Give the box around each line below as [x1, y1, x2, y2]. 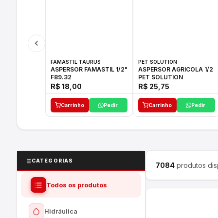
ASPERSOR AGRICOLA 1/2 [138, 66, 213, 73]
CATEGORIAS [31, 158, 73, 164]
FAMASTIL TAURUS [50, 59, 101, 65]
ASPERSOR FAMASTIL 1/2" [50, 66, 84, 73]
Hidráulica [44, 207, 77, 215]
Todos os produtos [46, 181, 107, 189]
